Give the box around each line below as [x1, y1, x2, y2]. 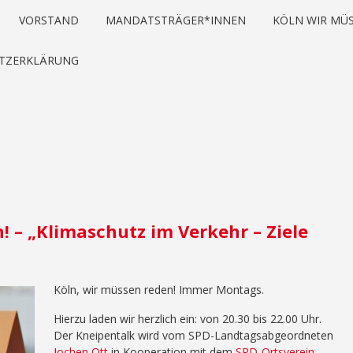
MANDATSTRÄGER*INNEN [106, 13, 246, 28]
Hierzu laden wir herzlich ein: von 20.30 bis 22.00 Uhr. [54, 311, 321, 326]
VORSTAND [19, 13, 79, 28]
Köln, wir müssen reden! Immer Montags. [54, 282, 264, 297]
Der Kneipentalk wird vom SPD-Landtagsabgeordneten [54, 328, 333, 343]
